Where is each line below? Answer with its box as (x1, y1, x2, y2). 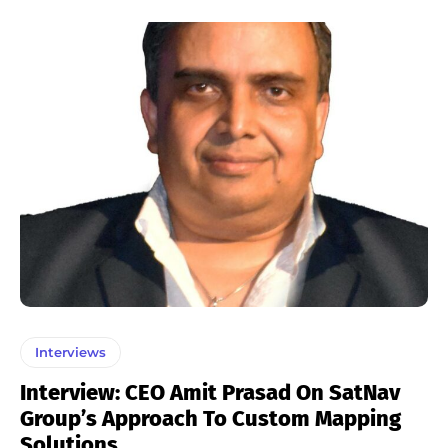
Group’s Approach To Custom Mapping (20, 405, 401, 433)
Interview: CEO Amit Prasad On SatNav (20, 379, 400, 407)
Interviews (35, 344, 106, 361)
